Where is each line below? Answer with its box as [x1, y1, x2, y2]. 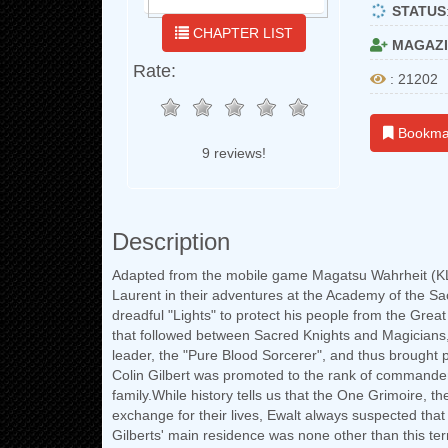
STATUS [387, 3, 446, 19]
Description [112, 228, 230, 255]
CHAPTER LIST [188, 25, 293, 41]
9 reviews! [201, 145, 266, 161]
